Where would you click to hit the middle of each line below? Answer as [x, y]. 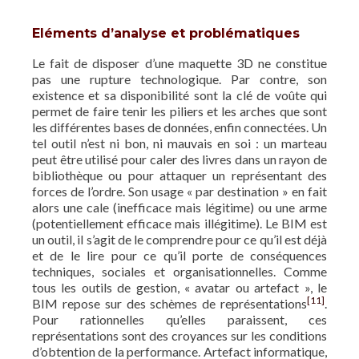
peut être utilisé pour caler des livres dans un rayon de [179, 159]
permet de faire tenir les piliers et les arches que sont [179, 111]
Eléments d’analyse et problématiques [166, 33]
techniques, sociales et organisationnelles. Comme [179, 271]
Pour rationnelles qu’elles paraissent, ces [179, 319]
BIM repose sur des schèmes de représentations [169, 303]
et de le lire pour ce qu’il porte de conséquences [179, 255]
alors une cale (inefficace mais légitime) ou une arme [179, 207]
